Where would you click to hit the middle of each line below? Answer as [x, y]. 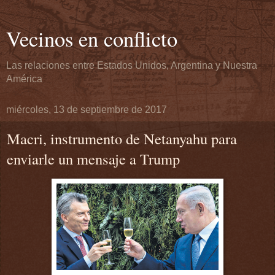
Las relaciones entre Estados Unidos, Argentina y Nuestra [132, 65]
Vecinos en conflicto [92, 39]
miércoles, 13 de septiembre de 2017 [87, 110]
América [24, 79]
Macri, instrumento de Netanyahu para [122, 138]
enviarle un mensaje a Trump [93, 159]
